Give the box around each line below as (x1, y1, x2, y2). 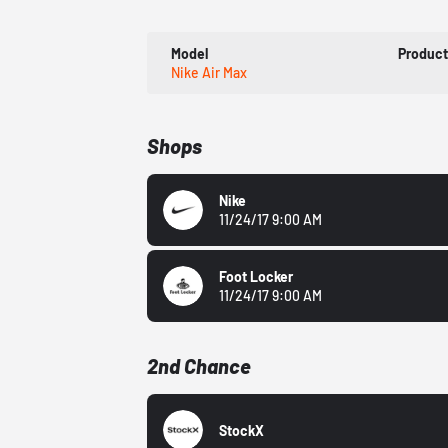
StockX (219, 421, 265, 439)
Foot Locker (219, 268, 294, 286)
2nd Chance (147, 354, 252, 379)
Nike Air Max (171, 64, 248, 82)
